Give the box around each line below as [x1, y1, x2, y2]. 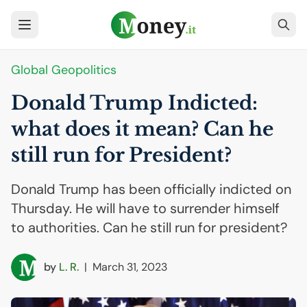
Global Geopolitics [11, 62, 116, 78]
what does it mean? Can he [11, 117, 273, 141]
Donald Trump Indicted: [11, 91, 258, 115]
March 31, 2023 [93, 260, 167, 274]
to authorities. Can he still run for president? [11, 219, 287, 236]
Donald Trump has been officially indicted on [11, 180, 291, 198]
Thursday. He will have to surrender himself [11, 199, 280, 217]
